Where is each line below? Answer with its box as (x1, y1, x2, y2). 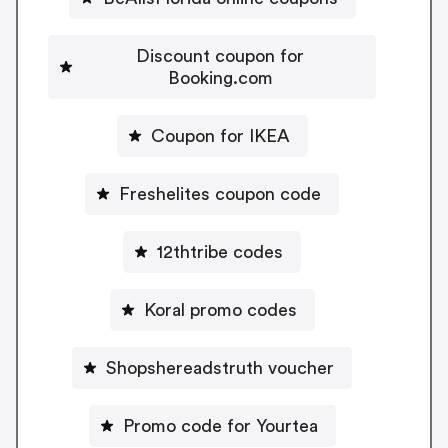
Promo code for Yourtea (122, 416, 318, 435)
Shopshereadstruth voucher (106, 358, 334, 377)
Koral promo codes (143, 300, 297, 319)
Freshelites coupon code (119, 184, 321, 203)
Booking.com (167, 68, 273, 87)
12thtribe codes (157, 242, 283, 261)
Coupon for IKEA (150, 126, 290, 145)
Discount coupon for (136, 46, 304, 65)
